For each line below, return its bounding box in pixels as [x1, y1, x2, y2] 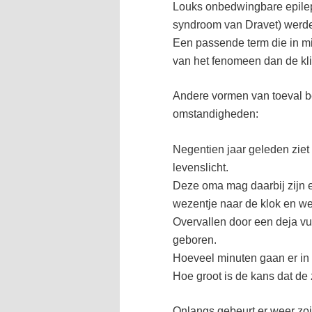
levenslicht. [173, 161, 228, 173]
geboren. [173, 233, 217, 246]
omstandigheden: [173, 108, 258, 120]
